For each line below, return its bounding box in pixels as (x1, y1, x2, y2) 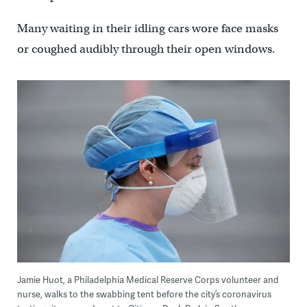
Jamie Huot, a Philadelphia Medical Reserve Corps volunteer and (16, 273, 279, 286)
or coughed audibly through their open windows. (16, 42, 275, 57)
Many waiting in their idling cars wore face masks (16, 21, 278, 36)
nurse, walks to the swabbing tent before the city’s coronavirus (16, 288, 271, 301)
